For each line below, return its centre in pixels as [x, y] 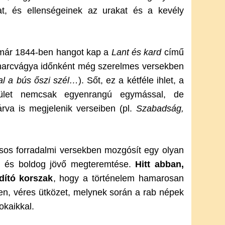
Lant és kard [136, 52]
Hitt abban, [159, 164]
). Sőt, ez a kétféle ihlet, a [131, 80]
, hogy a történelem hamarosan [118, 178]
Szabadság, [160, 108]
